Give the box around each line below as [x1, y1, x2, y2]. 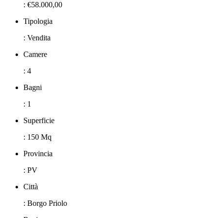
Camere [23, 50, 47, 58]
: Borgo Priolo [23, 199, 67, 207]
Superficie [23, 116, 54, 125]
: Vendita [23, 33, 51, 42]
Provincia [23, 149, 53, 158]
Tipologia [23, 17, 53, 25]
